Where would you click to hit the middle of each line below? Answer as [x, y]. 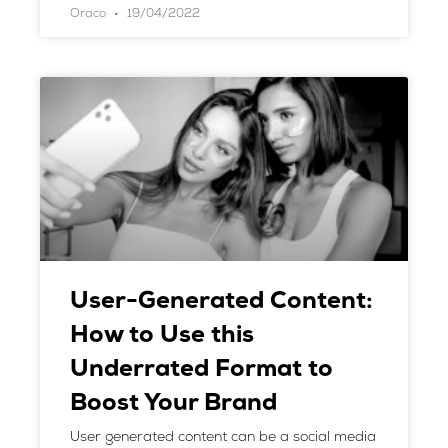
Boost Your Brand [173, 404]
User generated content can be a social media [223, 437]
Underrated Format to [201, 370]
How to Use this [162, 336]
